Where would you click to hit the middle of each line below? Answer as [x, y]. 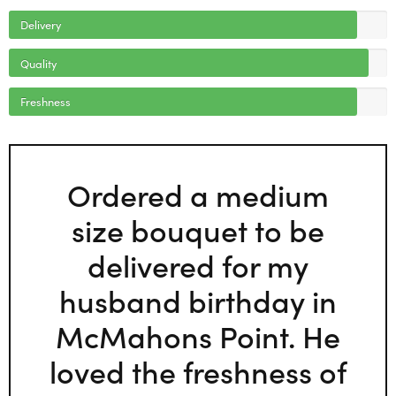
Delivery [40, 24]
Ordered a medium [198, 193]
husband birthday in [198, 299]
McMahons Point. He [198, 335]
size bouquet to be [198, 228]
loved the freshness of [198, 370]
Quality [38, 62]
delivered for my [198, 264]
